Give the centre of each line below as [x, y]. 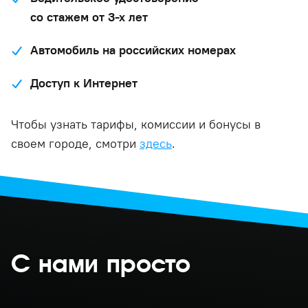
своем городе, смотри [75, 143]
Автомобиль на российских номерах [133, 50]
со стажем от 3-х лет [89, 17]
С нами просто [101, 264]
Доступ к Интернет [84, 83]
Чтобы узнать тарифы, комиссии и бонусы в [136, 124]
